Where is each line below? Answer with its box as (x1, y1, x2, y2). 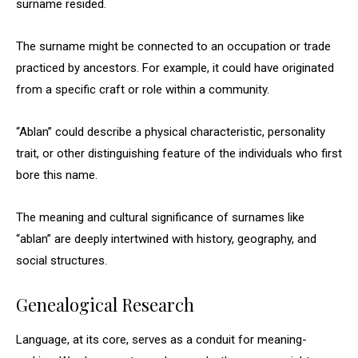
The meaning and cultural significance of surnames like (16, 210, 304, 225)
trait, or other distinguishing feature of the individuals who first (16, 146, 342, 161)
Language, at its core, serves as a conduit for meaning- (16, 332, 307, 347)
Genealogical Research (16, 292, 194, 316)
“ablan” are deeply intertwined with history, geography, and (16, 232, 316, 246)
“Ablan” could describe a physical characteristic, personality (16, 125, 325, 139)
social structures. (16, 253, 107, 268)
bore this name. (16, 168, 97, 182)
